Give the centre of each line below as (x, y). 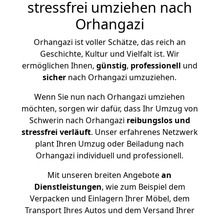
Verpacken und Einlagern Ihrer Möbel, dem (109, 198)
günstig (111, 66)
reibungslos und (158, 120)
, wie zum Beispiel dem (143, 187)
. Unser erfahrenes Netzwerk (144, 132)
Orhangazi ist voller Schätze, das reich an (109, 42)
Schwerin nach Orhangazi (78, 120)
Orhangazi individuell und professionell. (109, 155)
